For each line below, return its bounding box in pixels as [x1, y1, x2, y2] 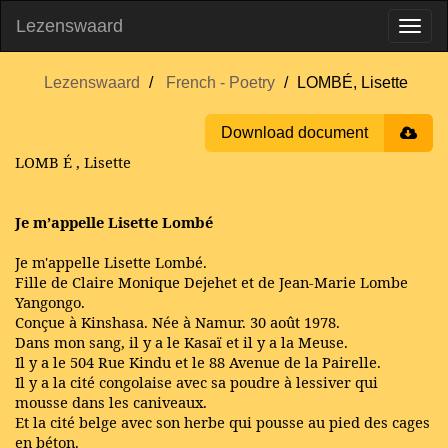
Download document [221, 124, 368, 141]
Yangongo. [15, 292, 85, 312]
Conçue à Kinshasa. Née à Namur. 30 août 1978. [15, 312, 340, 332]
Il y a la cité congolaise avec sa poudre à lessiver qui [15, 372, 378, 392]
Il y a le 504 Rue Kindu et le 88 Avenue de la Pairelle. [15, 352, 381, 372]
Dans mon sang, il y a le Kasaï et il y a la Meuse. [15, 332, 348, 352]
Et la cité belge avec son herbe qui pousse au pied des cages [15, 412, 430, 432]
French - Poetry [166, 74, 275, 91]
